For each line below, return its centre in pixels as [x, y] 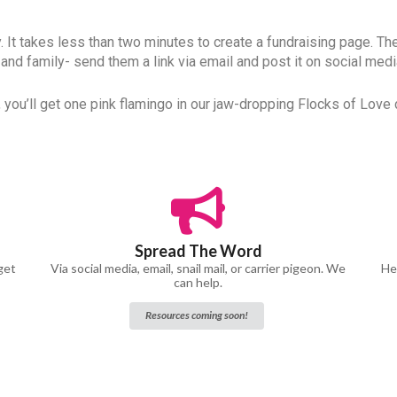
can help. [198, 282]
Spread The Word [198, 250]
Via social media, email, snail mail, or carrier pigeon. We [198, 268]
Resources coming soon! [197, 315]
